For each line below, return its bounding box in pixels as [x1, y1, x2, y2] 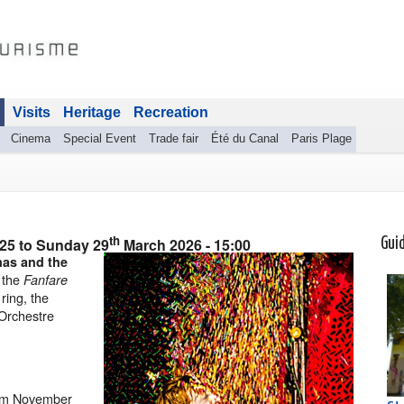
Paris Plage [291, 132, 352, 145]
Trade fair [149, 132, 198, 145]
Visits [13, 105, 50, 120]
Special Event [63, 132, 136, 145]
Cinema [11, 132, 50, 145]
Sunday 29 [36, 234, 109, 256]
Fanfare [23, 271, 68, 289]
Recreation [133, 105, 208, 120]
